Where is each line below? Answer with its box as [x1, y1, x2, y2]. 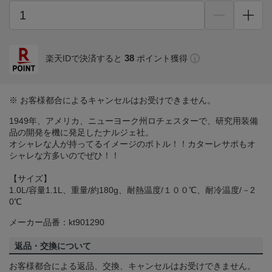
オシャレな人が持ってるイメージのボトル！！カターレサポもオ [9, 139, 256, 149]
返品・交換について [15, 241, 91, 251]
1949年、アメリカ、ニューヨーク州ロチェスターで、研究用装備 [9, 116, 258, 126]
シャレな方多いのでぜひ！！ [9, 151, 120, 161]
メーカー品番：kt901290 [9, 217, 104, 228]
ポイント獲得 [137, 53, 188, 64]
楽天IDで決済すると [46, 53, 122, 64]
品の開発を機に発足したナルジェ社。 [9, 127, 154, 138]
